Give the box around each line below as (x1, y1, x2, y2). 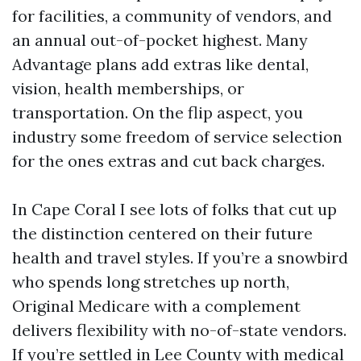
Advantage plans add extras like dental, (12, 54, 309, 74)
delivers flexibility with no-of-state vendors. (12, 320, 346, 340)
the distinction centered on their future (12, 223, 313, 243)
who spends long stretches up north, (12, 272, 289, 292)
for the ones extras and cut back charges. (12, 151, 325, 171)
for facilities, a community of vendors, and (12, 6, 332, 26)
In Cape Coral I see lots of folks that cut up (12, 199, 337, 219)
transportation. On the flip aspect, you (12, 102, 303, 122)
